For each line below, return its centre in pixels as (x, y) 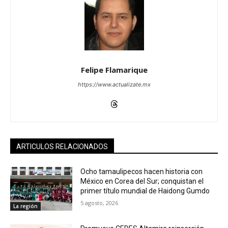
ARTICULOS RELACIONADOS (62, 147)
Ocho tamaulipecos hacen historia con (142, 172)
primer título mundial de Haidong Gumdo (145, 191)
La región (25, 206)
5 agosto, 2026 (99, 203)
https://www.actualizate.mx (114, 84)
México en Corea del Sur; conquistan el (142, 181)
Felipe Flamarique (114, 70)
